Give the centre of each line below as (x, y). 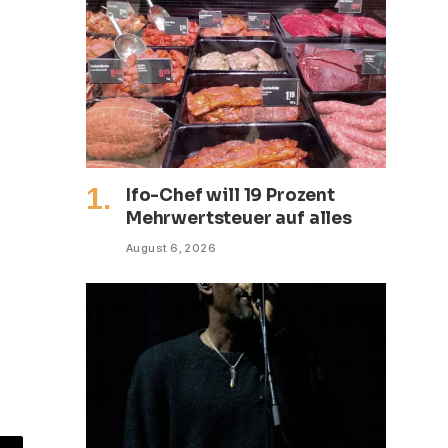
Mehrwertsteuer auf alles (239, 218)
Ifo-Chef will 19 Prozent (230, 195)
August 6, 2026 (171, 247)
